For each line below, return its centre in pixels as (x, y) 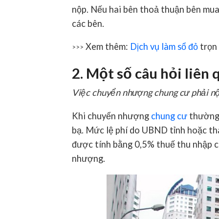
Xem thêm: (107, 47)
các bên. (88, 23)
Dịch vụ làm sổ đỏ (164, 47)
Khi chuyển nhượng (111, 116)
